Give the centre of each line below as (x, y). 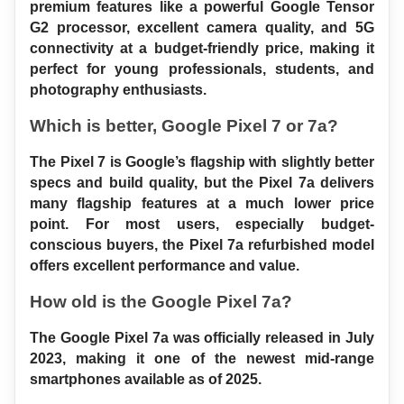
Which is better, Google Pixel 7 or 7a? (184, 126)
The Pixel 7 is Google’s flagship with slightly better (202, 162)
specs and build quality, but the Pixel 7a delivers (202, 183)
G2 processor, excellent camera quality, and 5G (202, 28)
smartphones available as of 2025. (146, 380)
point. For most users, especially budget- (202, 225)
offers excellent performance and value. (165, 266)
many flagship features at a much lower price (202, 204)
